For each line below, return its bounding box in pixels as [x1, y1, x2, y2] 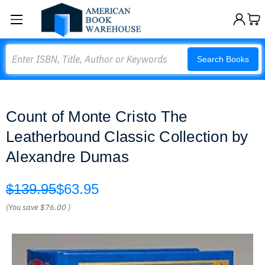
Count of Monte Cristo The [6, 108, 188, 125]
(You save [6, 202, 38, 212]
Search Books [197, 54, 249, 64]
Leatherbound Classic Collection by [6, 128, 248, 146]
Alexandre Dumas [6, 148, 129, 166]
